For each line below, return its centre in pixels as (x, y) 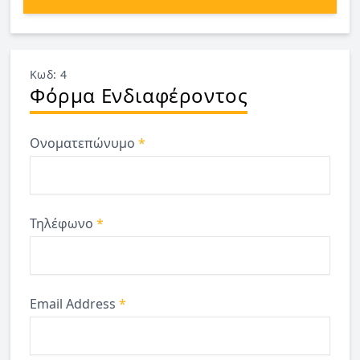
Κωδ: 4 (49, 74)
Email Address (74, 303)
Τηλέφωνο (63, 223)
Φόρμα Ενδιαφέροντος (139, 95)
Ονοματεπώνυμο (84, 143)
